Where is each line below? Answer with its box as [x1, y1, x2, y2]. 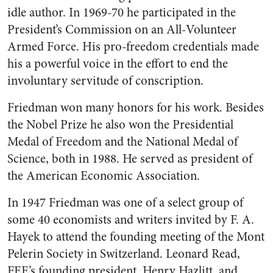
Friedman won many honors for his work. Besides [7, 99, 264, 117]
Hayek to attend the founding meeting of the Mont [7, 228, 264, 246]
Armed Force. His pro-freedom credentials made [7, 38, 259, 56]
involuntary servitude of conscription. [7, 72, 204, 90]
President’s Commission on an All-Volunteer [7, 21, 236, 39]
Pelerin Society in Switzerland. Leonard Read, [7, 245, 240, 263]
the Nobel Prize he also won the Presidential [7, 116, 233, 134]
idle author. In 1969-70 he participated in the [7, 4, 236, 22]
